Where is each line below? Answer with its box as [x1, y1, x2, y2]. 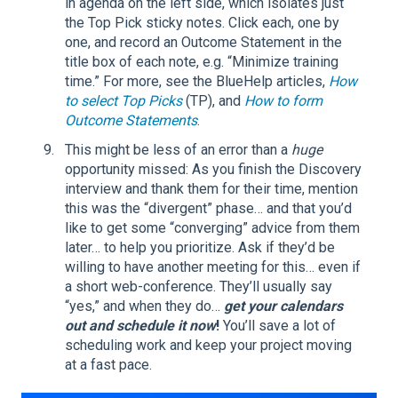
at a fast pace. [65, 356, 152, 374]
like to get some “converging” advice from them [65, 219, 360, 237]
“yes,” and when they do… [65, 298, 224, 315]
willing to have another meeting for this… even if [65, 259, 361, 276]
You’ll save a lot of [219, 317, 336, 335]
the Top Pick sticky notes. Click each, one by [65, 14, 339, 32]
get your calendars [224, 298, 343, 315]
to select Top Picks [65, 92, 182, 110]
